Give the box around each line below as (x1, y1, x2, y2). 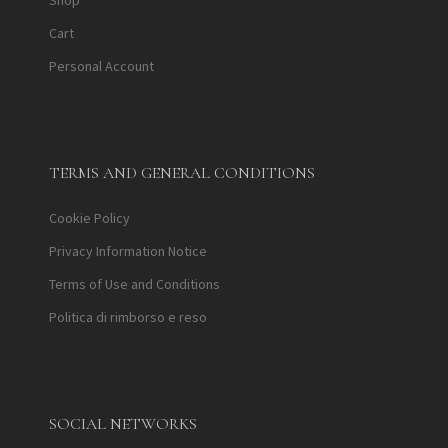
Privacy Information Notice (49, 242, 207, 260)
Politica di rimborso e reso (49, 308, 207, 326)
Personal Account (49, 57, 154, 75)
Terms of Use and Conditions (49, 275, 220, 293)
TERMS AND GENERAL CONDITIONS (49, 163, 315, 183)
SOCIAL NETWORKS (49, 414, 197, 434)
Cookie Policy (49, 209, 130, 227)
